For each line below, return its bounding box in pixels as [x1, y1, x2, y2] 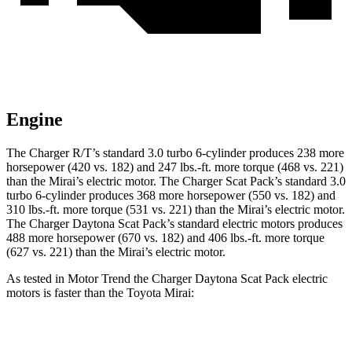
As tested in [6, 272, 68, 286]
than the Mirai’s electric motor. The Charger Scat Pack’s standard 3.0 [6, 174, 346, 189]
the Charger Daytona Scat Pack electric [130, 272, 328, 286]
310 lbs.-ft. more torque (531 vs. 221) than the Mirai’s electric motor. [6, 203, 345, 217]
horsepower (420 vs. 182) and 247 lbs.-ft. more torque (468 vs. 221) [6, 160, 343, 174]
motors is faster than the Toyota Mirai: [6, 286, 194, 300]
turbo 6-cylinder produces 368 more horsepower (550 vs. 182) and [6, 189, 335, 203]
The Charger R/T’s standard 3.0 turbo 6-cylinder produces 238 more [6, 146, 344, 160]
